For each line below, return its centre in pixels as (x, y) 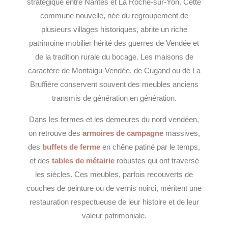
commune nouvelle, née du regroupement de (114, 16)
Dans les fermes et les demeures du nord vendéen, (114, 119)
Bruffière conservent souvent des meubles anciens (114, 85)
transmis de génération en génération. (114, 98)
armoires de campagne (123, 133)
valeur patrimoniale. (114, 216)
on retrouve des (55, 133)
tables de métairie (83, 161)
